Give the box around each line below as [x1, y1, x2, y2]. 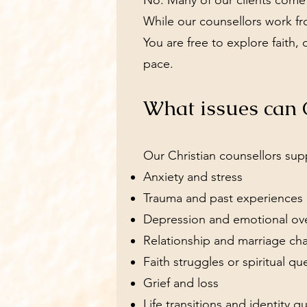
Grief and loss [143, 275, 219, 291]
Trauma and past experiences [143, 191, 303, 206]
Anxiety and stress [143, 169, 243, 184]
